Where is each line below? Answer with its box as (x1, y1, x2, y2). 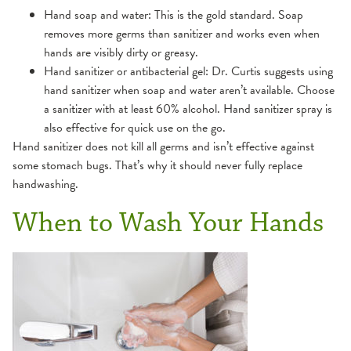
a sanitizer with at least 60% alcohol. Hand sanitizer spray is (44, 100, 332, 119)
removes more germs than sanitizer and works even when (44, 24, 320, 44)
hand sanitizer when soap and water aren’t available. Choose (44, 81, 335, 100)
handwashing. (13, 175, 78, 194)
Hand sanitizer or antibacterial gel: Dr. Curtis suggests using (44, 62, 333, 81)
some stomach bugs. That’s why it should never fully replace (13, 156, 302, 175)
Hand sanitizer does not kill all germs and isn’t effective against (13, 137, 314, 157)
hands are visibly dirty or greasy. (44, 43, 198, 63)
